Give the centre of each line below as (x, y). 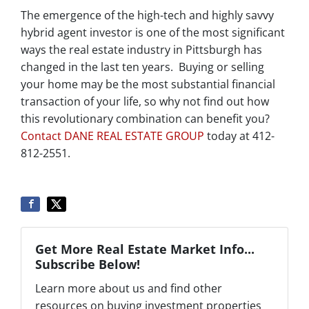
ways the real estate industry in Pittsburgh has (141, 50)
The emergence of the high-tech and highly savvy (147, 16)
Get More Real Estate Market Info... (145, 249)
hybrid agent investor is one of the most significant (153, 33)
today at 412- (241, 136)
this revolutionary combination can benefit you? (145, 119)
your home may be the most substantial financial (148, 84)
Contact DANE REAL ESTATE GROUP (114, 136)
